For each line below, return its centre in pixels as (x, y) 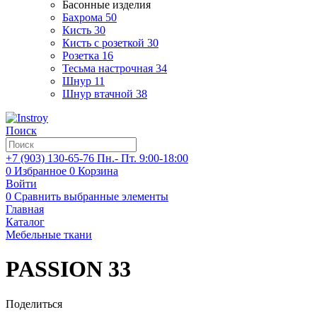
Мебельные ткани (49, 235)
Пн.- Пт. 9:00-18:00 (143, 158)
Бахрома (82, 17)
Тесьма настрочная (108, 68)
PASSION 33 (68, 269)
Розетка (81, 56)
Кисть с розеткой (103, 43)
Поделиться (34, 304)
